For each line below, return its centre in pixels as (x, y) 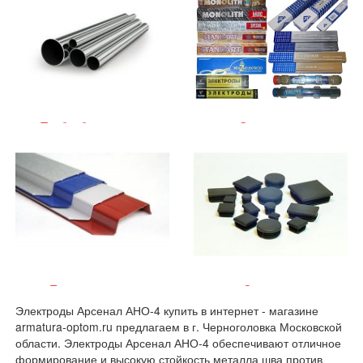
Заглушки (270, 289)
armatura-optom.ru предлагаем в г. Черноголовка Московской (179, 327)
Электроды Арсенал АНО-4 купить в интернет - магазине (167, 310)
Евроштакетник (93, 289)
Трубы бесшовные (93, 126)
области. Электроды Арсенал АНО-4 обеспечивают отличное (179, 343)
